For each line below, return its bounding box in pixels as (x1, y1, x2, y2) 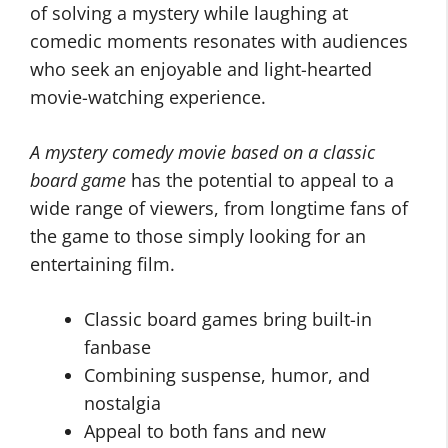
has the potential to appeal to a (126, 168, 394, 192)
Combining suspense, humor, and (84, 363, 370, 387)
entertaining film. (30, 252, 175, 276)
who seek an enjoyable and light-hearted (30, 57, 372, 81)
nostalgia (84, 391, 161, 415)
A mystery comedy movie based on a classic (30, 140, 375, 164)
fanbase (84, 335, 151, 359)
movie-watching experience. (30, 85, 266, 109)
